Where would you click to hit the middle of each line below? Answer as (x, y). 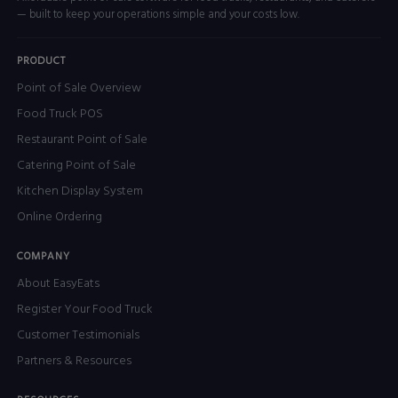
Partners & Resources (75, 362)
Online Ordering (60, 217)
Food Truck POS (60, 114)
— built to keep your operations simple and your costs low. (159, 14)
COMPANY (44, 257)
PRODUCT (41, 61)
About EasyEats (59, 283)
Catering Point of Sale (77, 165)
